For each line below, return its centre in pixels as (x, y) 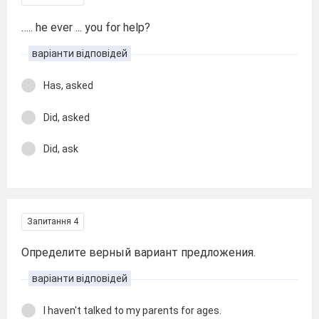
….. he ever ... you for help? (86, 27)
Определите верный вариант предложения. (140, 252)
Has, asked (68, 85)
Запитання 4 (53, 221)
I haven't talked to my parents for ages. (132, 310)
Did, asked (67, 117)
